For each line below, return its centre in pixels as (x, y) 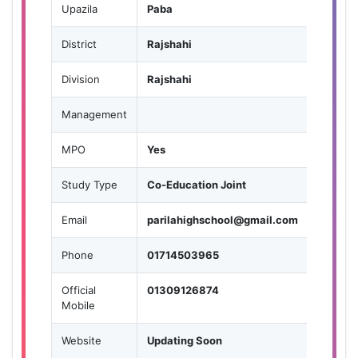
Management (94, 114)
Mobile (78, 305)
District (79, 44)
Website (82, 340)
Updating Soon (185, 340)
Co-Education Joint (197, 184)
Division (81, 79)
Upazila (80, 8)
